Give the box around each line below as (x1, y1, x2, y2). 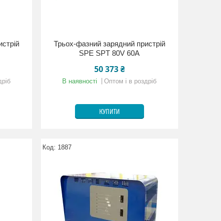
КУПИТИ (99, 108, 120, 116)
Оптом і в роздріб (104, 77, 157, 85)
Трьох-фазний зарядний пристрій (53, 39, 165, 48)
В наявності (62, 77, 98, 85)
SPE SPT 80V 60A (79, 49, 140, 57)
